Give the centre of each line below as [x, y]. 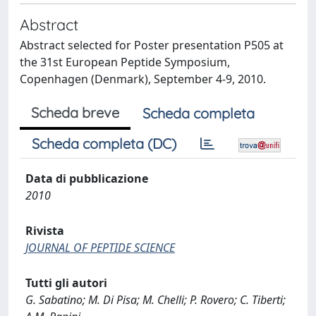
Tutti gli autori [66, 283]
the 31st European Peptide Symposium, [125, 62]
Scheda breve [75, 113]
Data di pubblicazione [87, 178]
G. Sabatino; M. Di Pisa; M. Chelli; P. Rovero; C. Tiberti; [156, 300]
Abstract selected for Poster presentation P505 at [152, 45]
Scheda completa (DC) [104, 144]
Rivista [45, 231]
